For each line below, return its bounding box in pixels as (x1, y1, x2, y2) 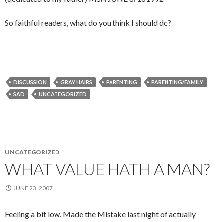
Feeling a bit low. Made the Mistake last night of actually (5, 209, 196, 219)
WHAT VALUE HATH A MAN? (5, 159, 210, 179)
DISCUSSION (13, 79, 47, 86)
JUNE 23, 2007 (13, 184, 53, 192)
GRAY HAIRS (60, 79, 92, 86)
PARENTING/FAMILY (151, 79, 203, 86)
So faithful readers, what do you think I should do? (5, 18, 171, 28)
